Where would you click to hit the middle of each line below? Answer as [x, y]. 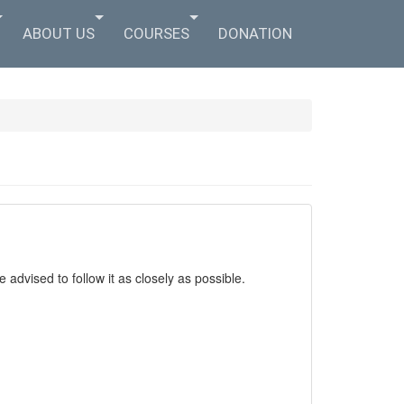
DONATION [255, 33]
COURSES [156, 33]
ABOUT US [59, 33]
